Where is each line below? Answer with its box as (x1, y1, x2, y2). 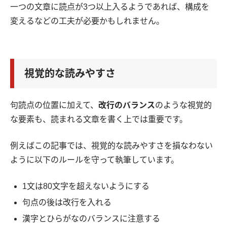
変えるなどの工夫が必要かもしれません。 (10, 17, 164, 26)
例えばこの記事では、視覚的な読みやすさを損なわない (10, 141, 213, 150)
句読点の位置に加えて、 (10, 101, 98, 110)
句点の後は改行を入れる (22, 198, 111, 207)
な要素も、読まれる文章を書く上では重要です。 (10, 115, 187, 124)
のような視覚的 (155, 101, 212, 110)
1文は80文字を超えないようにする (22, 182, 149, 191)
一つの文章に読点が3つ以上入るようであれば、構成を (10, 3, 209, 12)
